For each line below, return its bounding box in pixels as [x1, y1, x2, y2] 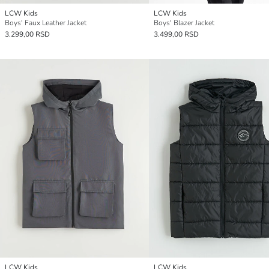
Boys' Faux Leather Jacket [5, 17, 86, 28]
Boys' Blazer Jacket [154, 17, 214, 28]
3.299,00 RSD [5, 29, 50, 39]
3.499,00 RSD [154, 29, 199, 39]
